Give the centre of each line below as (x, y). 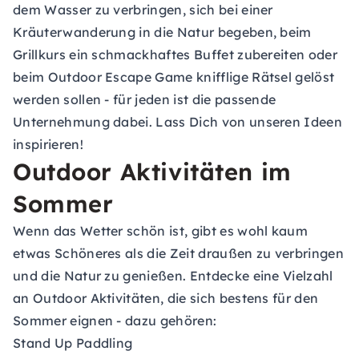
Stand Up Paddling (73, 343)
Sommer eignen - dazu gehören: (115, 321)
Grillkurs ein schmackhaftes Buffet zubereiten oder (175, 54)
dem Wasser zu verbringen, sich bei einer (143, 10)
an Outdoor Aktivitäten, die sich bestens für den (166, 298)
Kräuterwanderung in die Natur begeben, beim (162, 32)
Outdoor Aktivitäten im (152, 171)
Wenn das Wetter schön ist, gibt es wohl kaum (161, 231)
